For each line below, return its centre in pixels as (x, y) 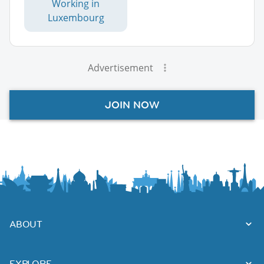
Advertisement (120, 67)
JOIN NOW (132, 105)
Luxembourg (76, 17)
